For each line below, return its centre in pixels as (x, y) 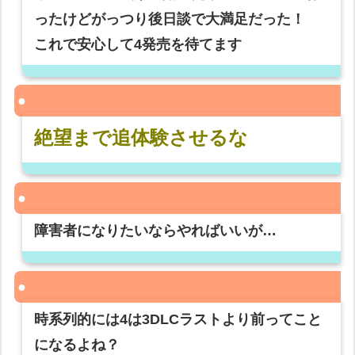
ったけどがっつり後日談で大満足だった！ (170, 19)
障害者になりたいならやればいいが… (156, 231)
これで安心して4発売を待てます (138, 45)
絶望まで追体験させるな (141, 138)
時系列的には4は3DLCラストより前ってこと (178, 320)
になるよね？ (77, 345)
